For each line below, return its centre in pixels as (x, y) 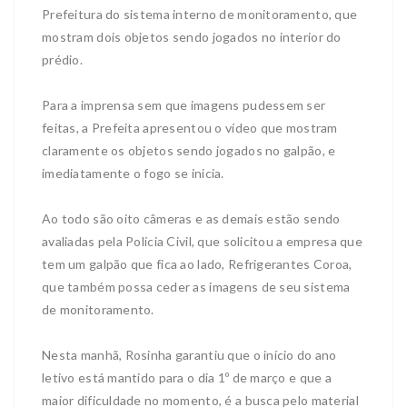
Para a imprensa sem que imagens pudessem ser (184, 105)
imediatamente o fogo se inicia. (133, 174)
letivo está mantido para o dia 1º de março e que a (187, 378)
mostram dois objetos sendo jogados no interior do (192, 37)
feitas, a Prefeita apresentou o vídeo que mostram (190, 128)
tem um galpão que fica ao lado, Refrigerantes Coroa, (197, 264)
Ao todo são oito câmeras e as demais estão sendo (191, 219)
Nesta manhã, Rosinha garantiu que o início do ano (189, 355)
